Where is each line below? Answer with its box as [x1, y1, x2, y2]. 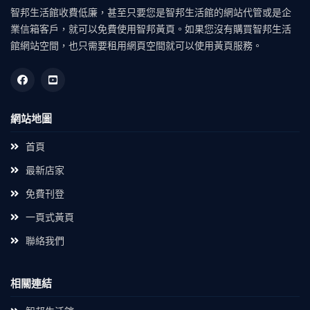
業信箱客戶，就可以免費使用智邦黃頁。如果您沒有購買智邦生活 [10, 25, 291, 35]
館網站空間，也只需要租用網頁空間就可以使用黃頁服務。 [10, 42, 262, 51]
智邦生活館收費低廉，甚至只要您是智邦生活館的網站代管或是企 [10, 8, 291, 18]
